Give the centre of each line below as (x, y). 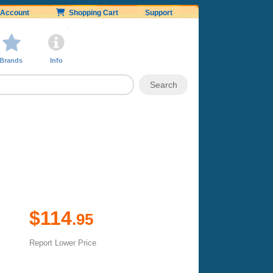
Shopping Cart (92, 13)
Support (159, 13)
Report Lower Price (63, 243)
